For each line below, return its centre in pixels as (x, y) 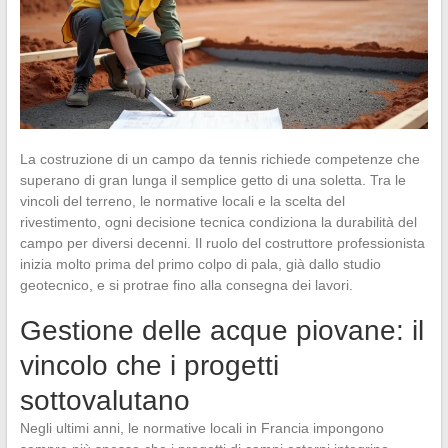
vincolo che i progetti (149, 365)
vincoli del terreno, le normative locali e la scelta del (182, 200)
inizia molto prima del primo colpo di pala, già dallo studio (200, 263)
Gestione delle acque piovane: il (221, 330)
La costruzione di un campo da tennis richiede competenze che (219, 158)
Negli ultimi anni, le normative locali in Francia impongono (201, 427)
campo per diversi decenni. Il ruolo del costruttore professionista (222, 242)
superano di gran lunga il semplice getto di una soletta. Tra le (212, 179)
